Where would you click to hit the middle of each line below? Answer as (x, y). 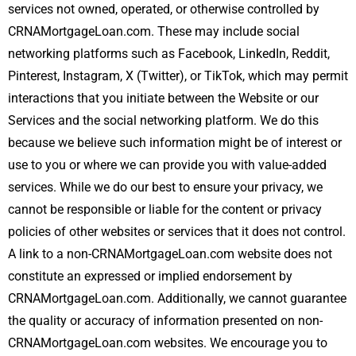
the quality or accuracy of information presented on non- (165, 320)
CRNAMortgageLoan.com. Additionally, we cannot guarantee (177, 298)
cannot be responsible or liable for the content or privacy (165, 209)
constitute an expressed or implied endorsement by (150, 276)
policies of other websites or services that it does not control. (177, 231)
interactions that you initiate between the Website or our (163, 98)
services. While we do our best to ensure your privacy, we (165, 187)
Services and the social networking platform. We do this (163, 120)
